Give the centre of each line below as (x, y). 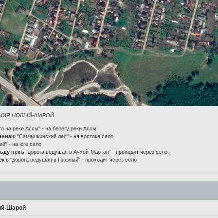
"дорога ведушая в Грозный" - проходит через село (74, 159)
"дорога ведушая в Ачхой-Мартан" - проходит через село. (97, 152)
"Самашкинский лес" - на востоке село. (65, 136)
